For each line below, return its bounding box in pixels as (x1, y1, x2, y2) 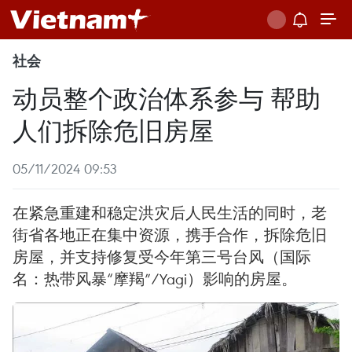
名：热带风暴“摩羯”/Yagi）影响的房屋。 (13, 269, 297, 288)
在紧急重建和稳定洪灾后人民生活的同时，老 (13, 203, 327, 222)
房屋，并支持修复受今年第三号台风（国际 (13, 247, 311, 266)
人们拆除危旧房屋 (13, 112, 214, 146)
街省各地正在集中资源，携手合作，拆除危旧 (13, 225, 327, 244)
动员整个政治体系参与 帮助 (13, 80, 321, 114)
